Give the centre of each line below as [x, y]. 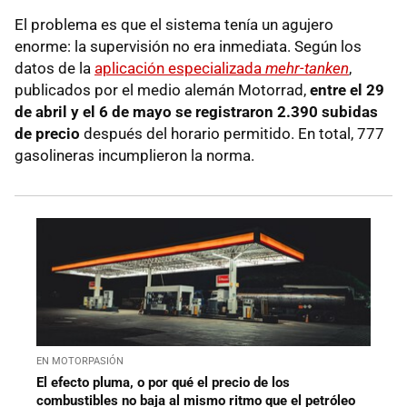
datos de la [55, 69]
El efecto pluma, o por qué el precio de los [163, 383]
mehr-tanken [307, 69]
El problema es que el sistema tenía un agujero [174, 25]
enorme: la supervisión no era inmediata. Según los [188, 47]
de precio [47, 134]
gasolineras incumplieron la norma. [134, 156]
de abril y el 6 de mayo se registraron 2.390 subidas [196, 112]
